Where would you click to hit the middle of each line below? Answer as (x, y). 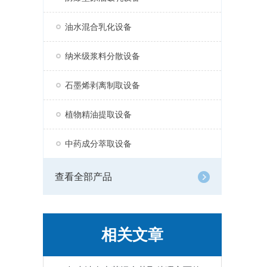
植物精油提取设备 (98, 114)
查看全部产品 (83, 177)
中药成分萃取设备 (98, 144)
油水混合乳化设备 (98, 27)
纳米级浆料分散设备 (103, 56)
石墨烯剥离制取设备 (103, 85)
